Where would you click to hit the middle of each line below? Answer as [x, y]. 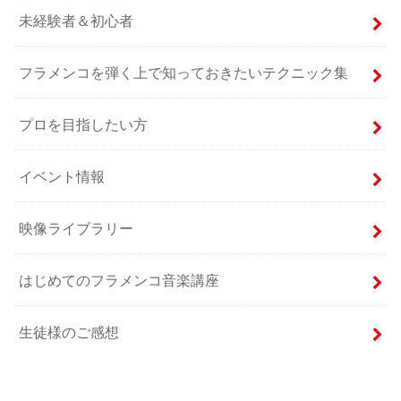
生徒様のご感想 [69, 332]
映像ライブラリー [77, 228]
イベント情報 [62, 176]
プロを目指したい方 [84, 124]
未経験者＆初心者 [77, 21]
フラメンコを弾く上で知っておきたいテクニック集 [184, 72]
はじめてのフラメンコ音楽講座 [119, 280]
